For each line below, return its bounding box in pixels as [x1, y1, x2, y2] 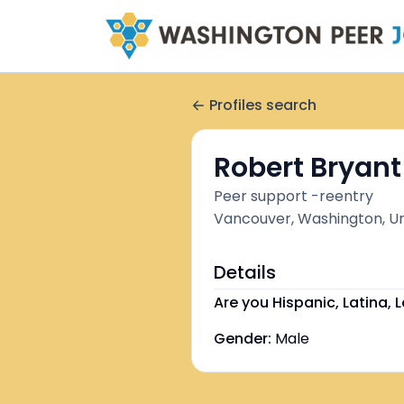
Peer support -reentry [214, 186, 373, 207]
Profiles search [209, 95, 317, 115]
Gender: [214, 328, 271, 349]
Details [214, 260, 276, 285]
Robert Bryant [214, 149, 401, 187]
